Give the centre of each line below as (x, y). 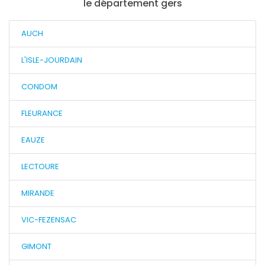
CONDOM (39, 87)
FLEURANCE (42, 113)
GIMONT (36, 246)
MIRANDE (38, 193)
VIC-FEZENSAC (49, 220)
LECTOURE (40, 167)
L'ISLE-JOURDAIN (52, 60)
